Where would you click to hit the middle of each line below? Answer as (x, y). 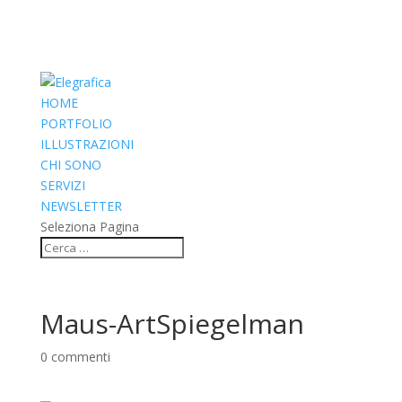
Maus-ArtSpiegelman (172, 323)
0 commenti (75, 357)
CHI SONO (70, 165)
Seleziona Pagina (89, 227)
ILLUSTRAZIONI (87, 144)
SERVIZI (62, 185)
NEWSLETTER (81, 206)
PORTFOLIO (76, 123)
